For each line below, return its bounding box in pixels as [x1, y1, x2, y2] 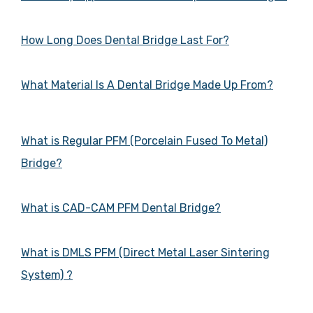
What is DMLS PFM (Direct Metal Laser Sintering [21, 246, 270, 260]
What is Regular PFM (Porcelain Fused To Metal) [21, 134, 268, 148]
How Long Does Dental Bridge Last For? [21, 34, 229, 48]
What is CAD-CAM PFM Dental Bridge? [21, 201, 221, 215]
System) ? [21, 268, 73, 282]
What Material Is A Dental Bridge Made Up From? [21, 78, 273, 92]
